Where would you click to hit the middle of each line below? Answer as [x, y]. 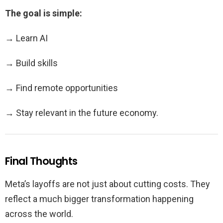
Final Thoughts [41, 161]
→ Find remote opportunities [61, 88]
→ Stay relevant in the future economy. [82, 113]
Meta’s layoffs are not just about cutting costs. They [108, 184]
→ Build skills [31, 63]
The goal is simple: [44, 13]
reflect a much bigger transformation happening [99, 199]
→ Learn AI [26, 38]
